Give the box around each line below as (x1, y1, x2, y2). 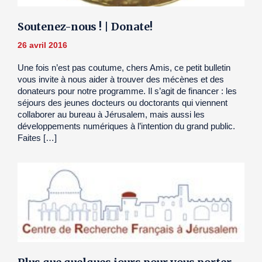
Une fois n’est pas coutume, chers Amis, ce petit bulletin (18, 62, 230, 73)
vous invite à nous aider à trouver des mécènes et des (18, 74, 224, 84)
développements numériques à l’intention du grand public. (18, 120, 235, 131)
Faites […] (18, 132, 57, 143)
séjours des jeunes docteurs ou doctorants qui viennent (18, 97, 227, 108)
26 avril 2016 (18, 40, 67, 50)
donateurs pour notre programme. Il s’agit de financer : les (18, 85, 237, 96)
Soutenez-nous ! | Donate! (18, 19, 153, 33)
